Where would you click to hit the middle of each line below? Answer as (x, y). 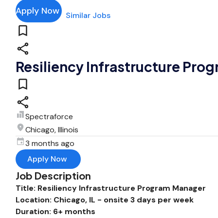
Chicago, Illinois (52, 130)
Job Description (53, 175)
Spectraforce (49, 117)
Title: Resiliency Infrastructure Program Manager (111, 188)
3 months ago (50, 143)
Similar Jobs (88, 15)
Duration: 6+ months (55, 211)
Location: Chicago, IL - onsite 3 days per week (105, 200)
